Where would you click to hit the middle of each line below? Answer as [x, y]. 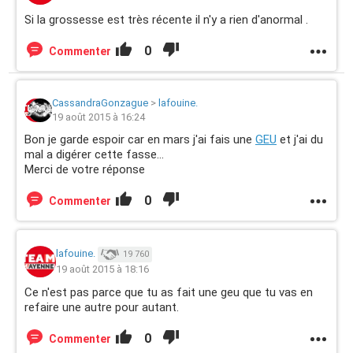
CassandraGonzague [100, 103]
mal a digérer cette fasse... [94, 154]
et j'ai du [300, 139]
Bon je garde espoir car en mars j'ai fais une [140, 139]
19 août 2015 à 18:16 [102, 269]
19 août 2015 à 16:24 [98, 117]
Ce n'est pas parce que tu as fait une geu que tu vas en [169, 292]
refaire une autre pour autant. [102, 307]
